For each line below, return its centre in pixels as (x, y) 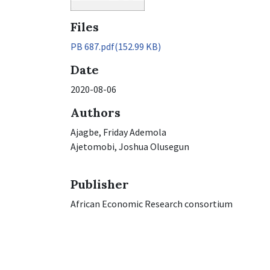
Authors (96, 112)
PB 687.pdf (93, 46)
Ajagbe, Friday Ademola (118, 132)
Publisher (100, 184)
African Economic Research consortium (152, 204)
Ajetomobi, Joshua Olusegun (130, 146)
